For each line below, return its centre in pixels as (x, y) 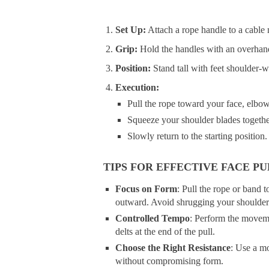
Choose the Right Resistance (173, 248)
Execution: (137, 87)
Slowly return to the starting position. (197, 136)
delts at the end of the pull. (165, 231)
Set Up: (131, 30)
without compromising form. (169, 261)
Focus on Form (146, 189)
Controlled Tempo (153, 218)
